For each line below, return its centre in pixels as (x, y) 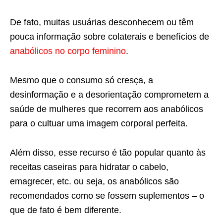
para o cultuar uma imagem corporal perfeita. (99, 123)
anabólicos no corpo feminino (68, 51)
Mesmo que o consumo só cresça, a (82, 80)
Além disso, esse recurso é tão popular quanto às (108, 152)
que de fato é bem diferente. (66, 210)
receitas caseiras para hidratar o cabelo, (89, 167)
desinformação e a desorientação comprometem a (109, 94)
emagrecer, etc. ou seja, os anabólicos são (94, 181)
